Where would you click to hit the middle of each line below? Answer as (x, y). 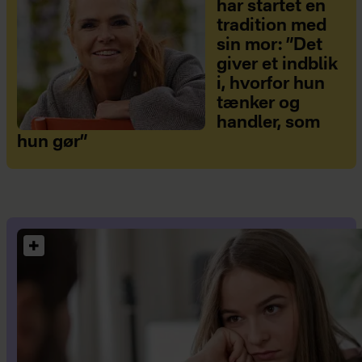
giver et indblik (277, 65)
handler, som (268, 123)
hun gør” (52, 142)
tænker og (258, 103)
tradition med (271, 26)
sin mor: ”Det (269, 45)
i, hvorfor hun (270, 84)
